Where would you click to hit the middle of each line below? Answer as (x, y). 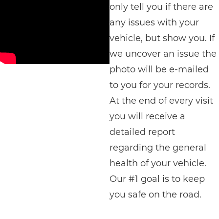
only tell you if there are (161, 7)
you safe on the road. (155, 195)
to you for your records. (160, 85)
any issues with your (154, 23)
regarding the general (158, 148)
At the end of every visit (161, 101)
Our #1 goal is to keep (157, 179)
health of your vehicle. (158, 164)
